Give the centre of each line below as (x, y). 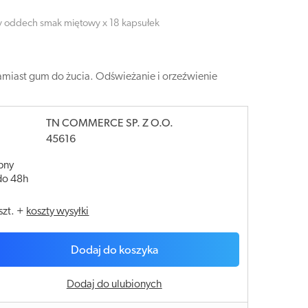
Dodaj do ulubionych (114, 285)
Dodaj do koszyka (114, 251)
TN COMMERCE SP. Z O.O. (110, 124)
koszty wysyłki (58, 212)
